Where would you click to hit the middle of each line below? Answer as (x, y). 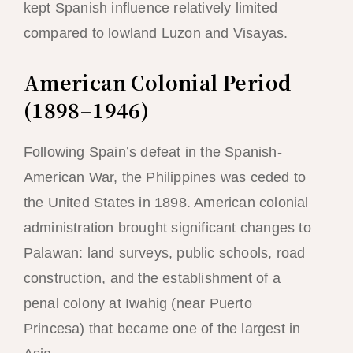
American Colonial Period (158, 82)
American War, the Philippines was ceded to (165, 177)
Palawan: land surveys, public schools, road (164, 253)
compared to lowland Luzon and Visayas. (156, 33)
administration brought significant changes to (167, 227)
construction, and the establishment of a (152, 278)
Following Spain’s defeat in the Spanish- (152, 152)
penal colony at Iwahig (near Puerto (137, 303)
